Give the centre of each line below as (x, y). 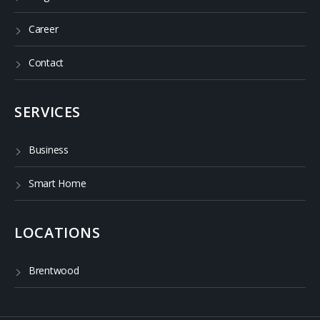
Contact (46, 62)
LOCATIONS (57, 232)
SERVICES (47, 111)
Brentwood (54, 270)
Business (49, 149)
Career (44, 29)
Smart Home (57, 183)
